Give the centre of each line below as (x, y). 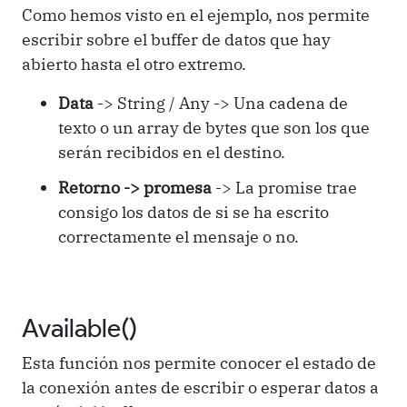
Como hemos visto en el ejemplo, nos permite (196, 15)
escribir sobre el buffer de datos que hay (176, 39)
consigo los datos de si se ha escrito (194, 212)
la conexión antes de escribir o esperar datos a (200, 387)
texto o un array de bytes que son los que (214, 127)
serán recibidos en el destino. (172, 152)
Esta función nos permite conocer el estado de (199, 362)
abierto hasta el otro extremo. (134, 64)
